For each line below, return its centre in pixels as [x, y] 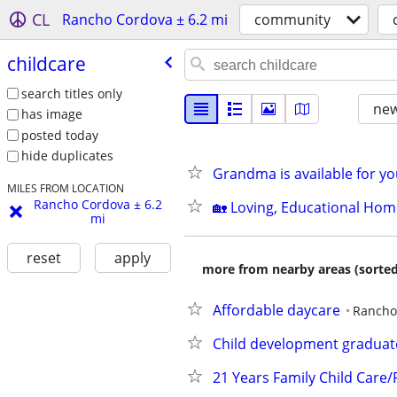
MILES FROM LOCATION [65, 188]
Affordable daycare [276, 310]
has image [51, 114]
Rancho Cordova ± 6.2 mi [145, 19]
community [292, 19]
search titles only [71, 93]
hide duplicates [67, 156]
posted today [59, 135]
